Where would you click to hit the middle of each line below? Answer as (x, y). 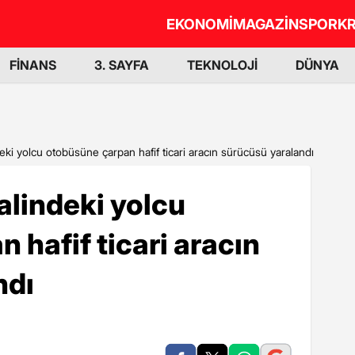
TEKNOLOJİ (222, 65)
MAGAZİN (266, 24)
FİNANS (33, 65)
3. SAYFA (122, 65)
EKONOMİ (200, 24)
